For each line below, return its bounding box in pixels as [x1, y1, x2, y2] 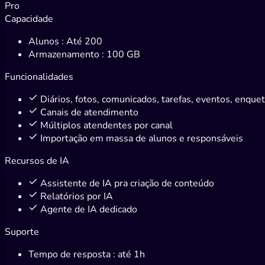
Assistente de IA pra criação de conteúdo [40, 176, 214, 190]
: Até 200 [62, 34, 102, 48]
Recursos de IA [5, 154, 69, 167]
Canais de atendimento [40, 105, 138, 119]
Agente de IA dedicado [40, 202, 137, 216]
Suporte [5, 225, 39, 238]
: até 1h [113, 247, 145, 261]
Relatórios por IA [40, 189, 113, 203]
